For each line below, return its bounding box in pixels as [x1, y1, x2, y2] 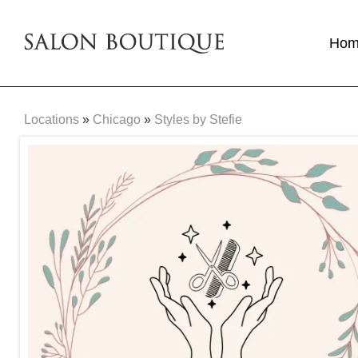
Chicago [93, 112, 141, 126]
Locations [24, 112, 79, 126]
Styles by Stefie [154, 112, 242, 126]
